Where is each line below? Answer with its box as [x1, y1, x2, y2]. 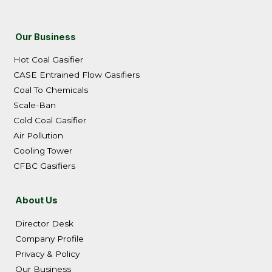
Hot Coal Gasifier [13, 55, 83, 65]
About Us [15, 195, 58, 206]
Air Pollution [13, 131, 63, 141]
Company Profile [15, 233, 84, 243]
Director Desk [15, 218, 73, 228]
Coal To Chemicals [13, 85, 88, 95]
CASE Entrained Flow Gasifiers [13, 70, 140, 80]
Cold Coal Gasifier [13, 115, 86, 126]
